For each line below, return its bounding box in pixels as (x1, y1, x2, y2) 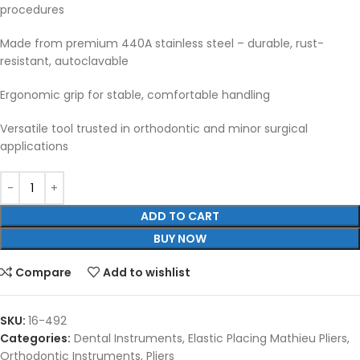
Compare (15, 264, 72, 280)
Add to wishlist (103, 264, 191, 280)
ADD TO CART (141, 208, 219, 224)
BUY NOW (153, 231, 207, 247)
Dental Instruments (74, 330, 182, 346)
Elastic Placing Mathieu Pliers (188, 330, 347, 346)
